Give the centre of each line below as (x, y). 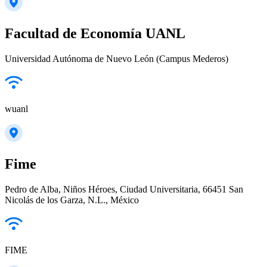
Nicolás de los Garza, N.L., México (72, 200)
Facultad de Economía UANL (95, 33)
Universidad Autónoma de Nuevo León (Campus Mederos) (117, 58)
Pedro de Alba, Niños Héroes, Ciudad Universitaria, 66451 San (124, 189)
